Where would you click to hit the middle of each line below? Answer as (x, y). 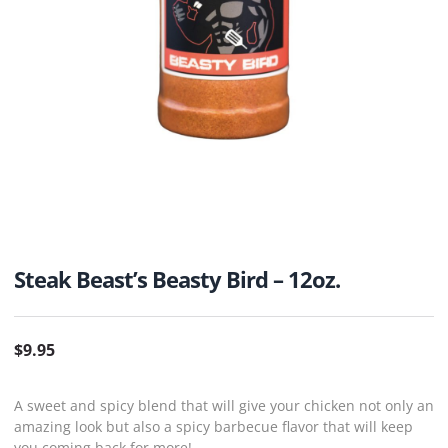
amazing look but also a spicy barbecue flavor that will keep (213, 427)
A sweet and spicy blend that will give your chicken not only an (224, 406)
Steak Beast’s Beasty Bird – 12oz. (177, 279)
